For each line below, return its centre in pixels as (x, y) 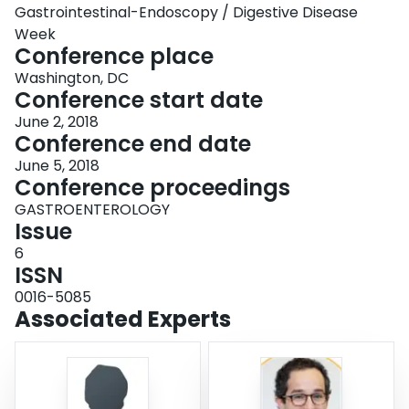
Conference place (114, 57)
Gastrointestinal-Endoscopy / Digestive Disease (186, 13)
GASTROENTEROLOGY (92, 210)
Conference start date (139, 100)
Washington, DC (72, 79)
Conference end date (133, 144)
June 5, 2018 (57, 166)
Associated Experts (123, 320)
